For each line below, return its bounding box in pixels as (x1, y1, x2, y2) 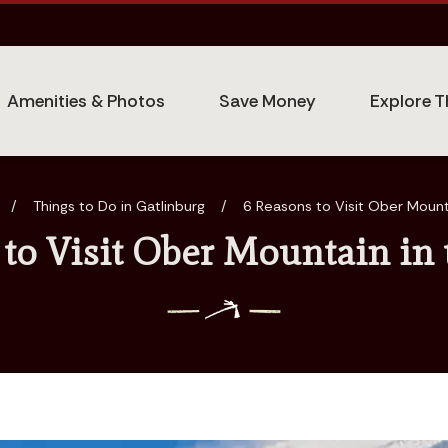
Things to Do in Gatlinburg (33, 197, 205, 216)
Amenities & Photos (7, 89, 166, 112)
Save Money (219, 89, 317, 112)
